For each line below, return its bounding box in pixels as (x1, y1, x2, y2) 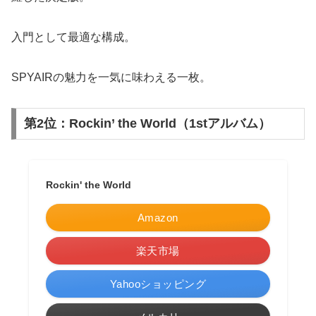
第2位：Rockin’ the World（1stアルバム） (23, 116, 271, 131)
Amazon (137, 212, 178, 224)
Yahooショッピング (109, 278, 207, 291)
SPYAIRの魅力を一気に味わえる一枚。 (11, 71, 211, 83)
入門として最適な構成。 (11, 31, 135, 44)
